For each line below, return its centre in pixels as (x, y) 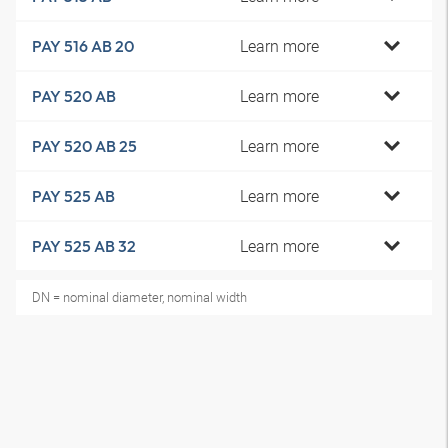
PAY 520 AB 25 (84, 146)
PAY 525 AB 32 (84, 246)
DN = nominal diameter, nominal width (139, 297)
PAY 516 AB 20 (83, 46)
